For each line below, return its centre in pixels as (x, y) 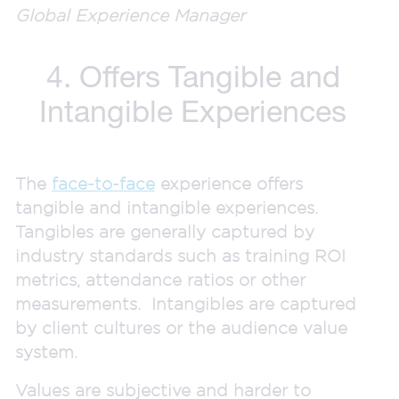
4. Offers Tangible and (193, 76)
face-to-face (103, 183)
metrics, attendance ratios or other (160, 279)
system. (49, 351)
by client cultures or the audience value (181, 327)
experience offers (229, 183)
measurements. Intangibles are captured (186, 303)
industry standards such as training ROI (180, 255)
